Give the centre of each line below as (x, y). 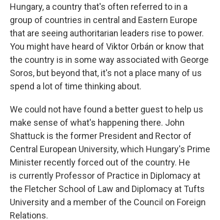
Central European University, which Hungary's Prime (110, 149)
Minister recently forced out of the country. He (100, 162)
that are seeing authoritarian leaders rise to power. (107, 33)
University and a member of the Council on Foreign (108, 202)
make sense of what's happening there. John (97, 123)
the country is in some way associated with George (109, 60)
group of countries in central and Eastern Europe (104, 20)
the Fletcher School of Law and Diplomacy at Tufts (107, 189)
